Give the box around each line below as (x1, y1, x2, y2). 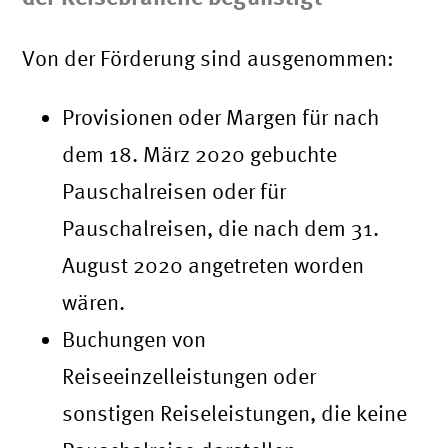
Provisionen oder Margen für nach (62, 105, 380, 130)
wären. (62, 290, 126, 315)
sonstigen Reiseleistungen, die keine (62, 401, 408, 426)
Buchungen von (62, 327, 207, 352)
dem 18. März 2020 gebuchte (62, 142, 338, 167)
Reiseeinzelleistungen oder (62, 364, 317, 389)
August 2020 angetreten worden (62, 253, 365, 278)
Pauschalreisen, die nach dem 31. (62, 216, 380, 241)
